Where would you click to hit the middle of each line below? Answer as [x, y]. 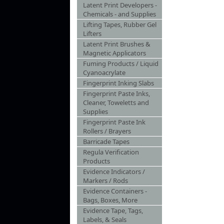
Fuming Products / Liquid [121, 63]
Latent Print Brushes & [117, 44]
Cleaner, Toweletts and [116, 102]
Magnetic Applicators [114, 53]
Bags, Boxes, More [110, 200]
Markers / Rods [105, 180]
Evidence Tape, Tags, [113, 210]
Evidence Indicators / [114, 171]
